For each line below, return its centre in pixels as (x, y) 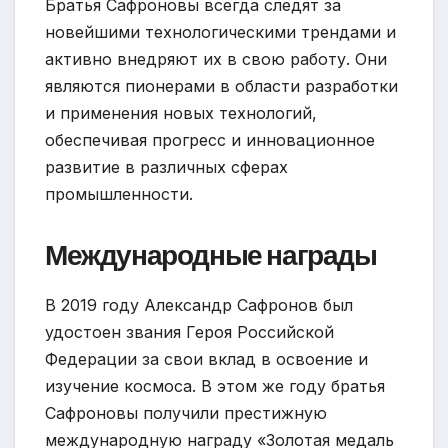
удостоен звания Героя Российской (189, 332)
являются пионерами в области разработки (221, 86)
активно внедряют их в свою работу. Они (216, 59)
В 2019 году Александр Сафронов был (199, 305)
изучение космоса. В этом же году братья (215, 386)
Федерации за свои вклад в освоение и (206, 359)
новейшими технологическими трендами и (220, 32)
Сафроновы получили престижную (186, 413)
